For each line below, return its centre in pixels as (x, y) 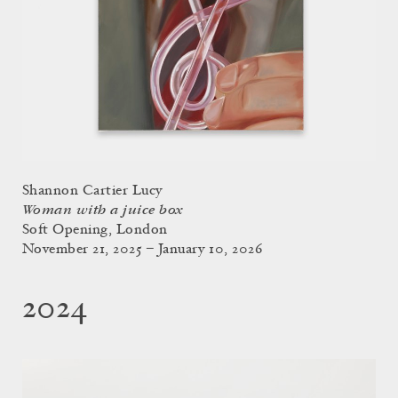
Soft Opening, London (95, 230)
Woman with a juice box (103, 210)
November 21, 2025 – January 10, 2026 (143, 249)
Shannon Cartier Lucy (92, 191)
